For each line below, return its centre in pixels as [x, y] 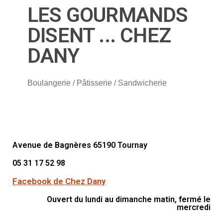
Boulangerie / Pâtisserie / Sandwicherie [97, 83]
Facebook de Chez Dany [59, 181]
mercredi [194, 207]
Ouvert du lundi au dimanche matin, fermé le [129, 199]
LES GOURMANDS [108, 15]
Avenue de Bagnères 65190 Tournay [80, 145]
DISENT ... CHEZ [99, 35]
